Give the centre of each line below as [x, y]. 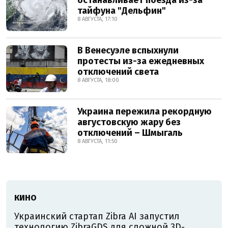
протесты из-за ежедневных [141, 61]
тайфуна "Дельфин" [122, 10]
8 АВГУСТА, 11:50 [97, 141]
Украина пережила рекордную [145, 111]
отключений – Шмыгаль [130, 133]
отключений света [118, 72]
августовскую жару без [129, 122]
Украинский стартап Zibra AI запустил [97, 216]
